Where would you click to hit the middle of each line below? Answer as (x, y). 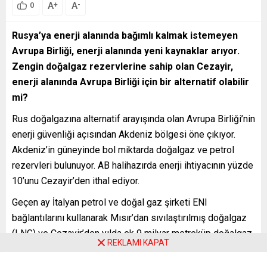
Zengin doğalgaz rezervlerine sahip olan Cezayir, (122, 66)
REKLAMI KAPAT (138, 243)
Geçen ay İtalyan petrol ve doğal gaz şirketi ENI (110, 202)
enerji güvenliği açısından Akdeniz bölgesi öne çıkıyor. (124, 134)
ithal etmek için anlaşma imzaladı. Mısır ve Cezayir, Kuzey (131, 249)
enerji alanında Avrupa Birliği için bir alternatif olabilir (131, 82)
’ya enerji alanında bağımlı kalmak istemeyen (138, 35)
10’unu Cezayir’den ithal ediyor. (76, 181)
